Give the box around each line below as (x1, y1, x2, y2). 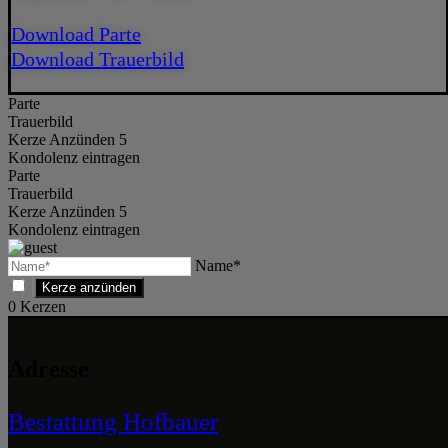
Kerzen (16, 297, 66, 315)
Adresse (8, 355, 89, 382)
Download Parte (11, 22, 141, 45)
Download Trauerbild (11, 47, 184, 70)
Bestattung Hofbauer (8, 407, 218, 435)
